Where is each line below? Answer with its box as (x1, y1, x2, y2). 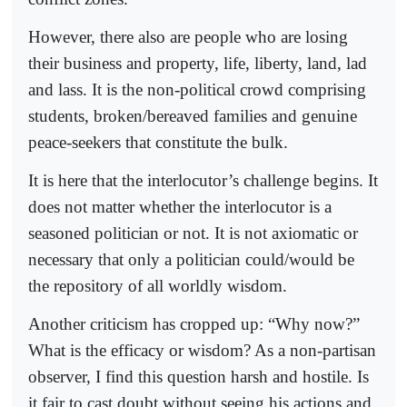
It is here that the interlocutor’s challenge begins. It (28, 170, 378, 190)
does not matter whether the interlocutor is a (28, 196, 332, 216)
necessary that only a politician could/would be (28, 249, 354, 269)
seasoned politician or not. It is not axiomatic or (28, 223, 358, 243)
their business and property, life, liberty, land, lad (28, 53, 367, 73)
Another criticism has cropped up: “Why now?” (28, 313, 360, 333)
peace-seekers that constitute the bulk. (28, 132, 288, 152)
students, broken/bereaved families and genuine (28, 105, 357, 125)
